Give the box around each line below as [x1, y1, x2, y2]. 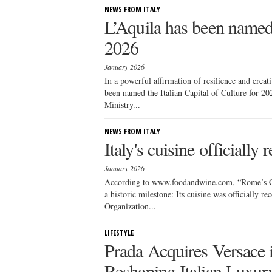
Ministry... [104, 99, 140, 110]
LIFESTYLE [104, 228, 134, 238]
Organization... [104, 200, 156, 212]
